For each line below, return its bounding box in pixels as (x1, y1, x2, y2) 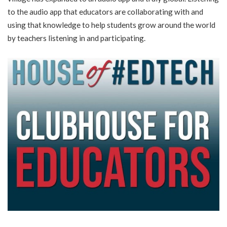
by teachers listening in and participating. (8, 33, 145, 43)
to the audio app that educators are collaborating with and (8, 7, 203, 16)
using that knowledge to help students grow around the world (8, 20, 215, 29)
